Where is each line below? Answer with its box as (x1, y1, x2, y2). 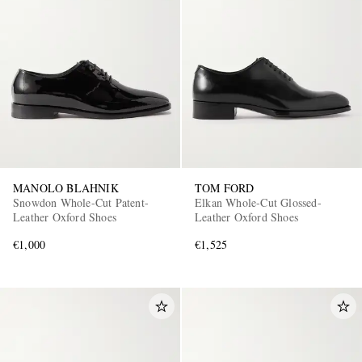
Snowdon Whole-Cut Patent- (13, 194, 149, 210)
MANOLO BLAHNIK (13, 179, 119, 196)
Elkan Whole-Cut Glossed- (195, 194, 322, 210)
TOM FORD (195, 179, 255, 196)
